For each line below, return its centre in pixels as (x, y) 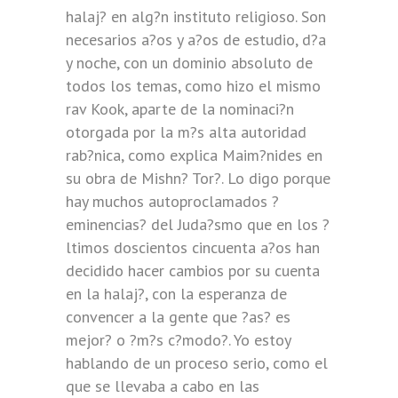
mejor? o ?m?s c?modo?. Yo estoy (178, 340)
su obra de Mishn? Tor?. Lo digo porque (198, 178)
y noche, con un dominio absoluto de (189, 63)
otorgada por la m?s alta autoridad (186, 132)
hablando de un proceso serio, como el (197, 363)
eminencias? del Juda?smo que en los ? (198, 224)
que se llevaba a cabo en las (163, 386)
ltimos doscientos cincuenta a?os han (193, 247)
